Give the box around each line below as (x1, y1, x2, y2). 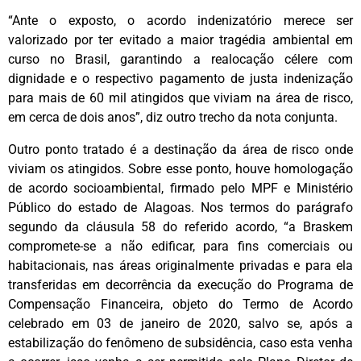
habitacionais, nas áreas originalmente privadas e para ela (8, 257, 353, 273)
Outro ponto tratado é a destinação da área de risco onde (8, 141, 353, 157)
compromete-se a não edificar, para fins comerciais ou (8, 238, 353, 254)
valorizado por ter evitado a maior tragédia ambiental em (8, 31, 353, 48)
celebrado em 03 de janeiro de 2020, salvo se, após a (8, 315, 353, 331)
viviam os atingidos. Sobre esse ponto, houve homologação (8, 160, 353, 176)
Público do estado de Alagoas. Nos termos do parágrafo (8, 199, 353, 215)
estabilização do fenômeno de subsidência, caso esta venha (8, 334, 353, 351)
